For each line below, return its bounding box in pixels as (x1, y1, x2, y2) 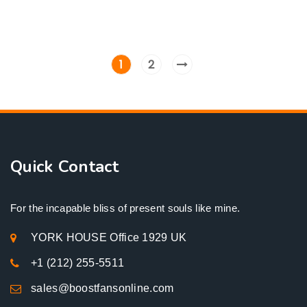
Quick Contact (10, 156, 119, 177)
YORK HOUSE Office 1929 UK (31, 232, 187, 243)
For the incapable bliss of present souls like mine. (10, 202, 241, 214)
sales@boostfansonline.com (31, 282, 174, 294)
